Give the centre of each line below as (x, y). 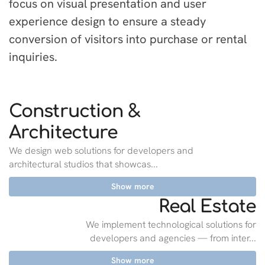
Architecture (64, 133)
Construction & (75, 112)
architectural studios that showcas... (83, 164)
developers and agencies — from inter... (173, 238)
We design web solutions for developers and (101, 151)
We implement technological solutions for (171, 224)
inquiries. (33, 57)
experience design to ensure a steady (107, 21)
